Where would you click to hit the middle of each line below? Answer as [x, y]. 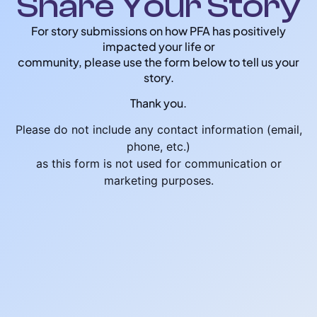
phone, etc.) [158, 147]
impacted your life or [158, 46]
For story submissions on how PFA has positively [158, 30]
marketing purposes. [158, 181]
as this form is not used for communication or [158, 164]
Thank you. [158, 103]
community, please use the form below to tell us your [158, 62]
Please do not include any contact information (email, [158, 130]
